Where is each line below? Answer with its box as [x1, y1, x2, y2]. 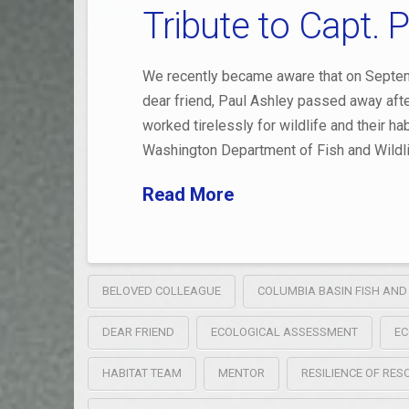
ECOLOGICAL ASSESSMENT [210, 325, 358, 340]
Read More [142, 184, 234, 205]
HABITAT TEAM [101, 366, 182, 381]
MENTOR [217, 366, 265, 381]
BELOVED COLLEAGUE [101, 284, 221, 299]
